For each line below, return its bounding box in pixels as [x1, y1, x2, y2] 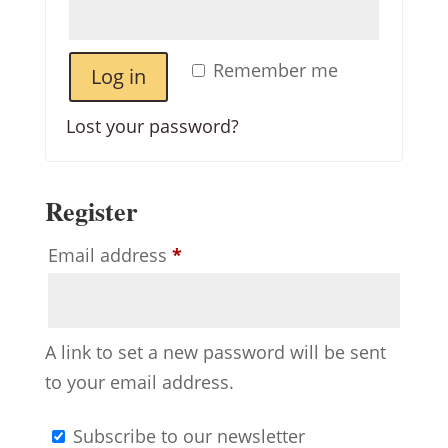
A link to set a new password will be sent [44, 340, 386, 364]
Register [44, 192, 138, 230]
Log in [90, 63, 146, 90]
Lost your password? [65, 114, 239, 138]
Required [180, 242, 257, 266]
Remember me [212, 58, 338, 82]
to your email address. [44, 370, 234, 394]
